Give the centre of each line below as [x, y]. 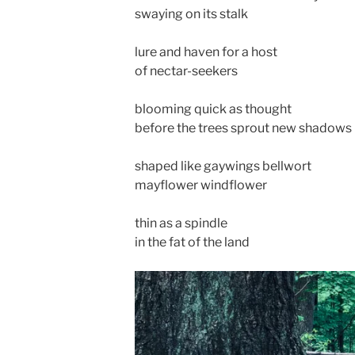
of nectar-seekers [186, 71]
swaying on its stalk [191, 14]
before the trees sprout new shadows [243, 128]
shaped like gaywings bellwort [223, 166]
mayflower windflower [201, 185]
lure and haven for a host [206, 52]
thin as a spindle [181, 223]
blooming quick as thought [213, 109]
